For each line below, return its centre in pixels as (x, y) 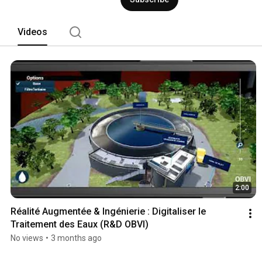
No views (27, 238)
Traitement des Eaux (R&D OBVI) (80, 225)
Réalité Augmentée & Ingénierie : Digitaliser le (108, 212)
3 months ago (76, 238)
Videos (32, 32)
